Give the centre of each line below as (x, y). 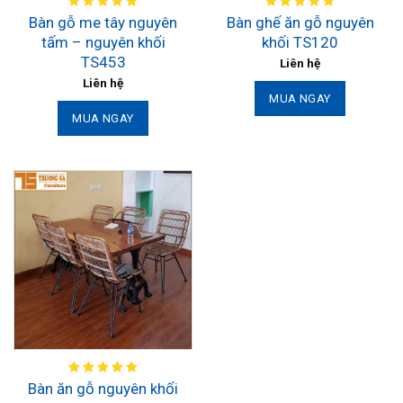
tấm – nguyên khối (103, 42)
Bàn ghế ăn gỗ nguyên (300, 22)
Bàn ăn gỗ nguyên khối (103, 388)
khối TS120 (300, 42)
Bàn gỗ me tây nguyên (103, 22)
